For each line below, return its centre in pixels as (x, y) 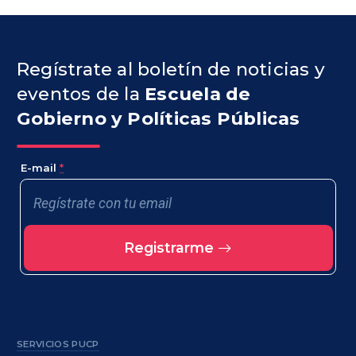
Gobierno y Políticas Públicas (159, 118)
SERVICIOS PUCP (58, 344)
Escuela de (198, 93)
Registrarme (171, 248)
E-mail (40, 168)
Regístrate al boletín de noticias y (171, 69)
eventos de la (81, 93)
